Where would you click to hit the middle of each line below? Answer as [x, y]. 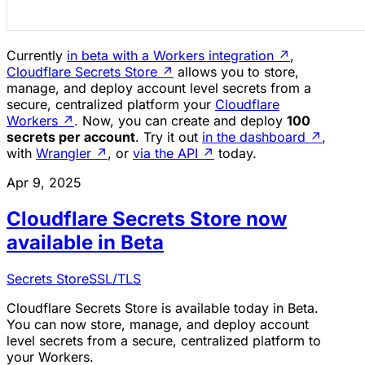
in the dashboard [254, 137]
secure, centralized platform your [111, 105]
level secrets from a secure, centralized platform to [164, 340]
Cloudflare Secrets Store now [147, 218]
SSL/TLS [115, 278]
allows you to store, [236, 72]
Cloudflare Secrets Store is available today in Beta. [163, 308]
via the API [165, 154]
